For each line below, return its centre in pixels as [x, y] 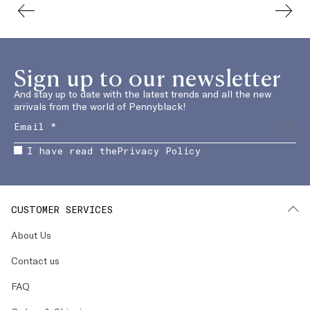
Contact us [35, 260]
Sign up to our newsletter [148, 76]
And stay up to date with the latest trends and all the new [143, 93]
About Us [31, 235]
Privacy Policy [159, 150]
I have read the [72, 150]
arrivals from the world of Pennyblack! [100, 106]
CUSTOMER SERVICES [62, 209]
